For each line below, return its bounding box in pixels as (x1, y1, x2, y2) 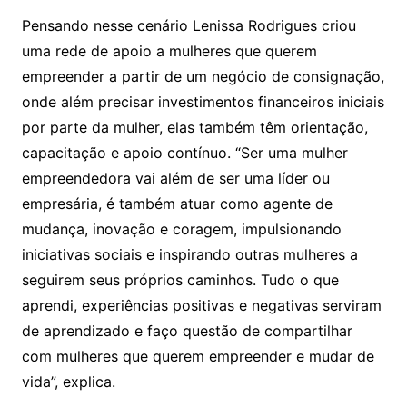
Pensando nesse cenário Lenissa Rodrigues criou (21, 15, 356, 35)
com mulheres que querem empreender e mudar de (21, 346, 374, 365)
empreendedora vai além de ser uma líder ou (21, 168, 330, 187)
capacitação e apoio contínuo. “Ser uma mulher (21, 143, 348, 162)
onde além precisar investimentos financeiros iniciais (21, 92, 384, 111)
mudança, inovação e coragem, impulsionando (21, 219, 342, 238)
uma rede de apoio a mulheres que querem (21, 41, 317, 60)
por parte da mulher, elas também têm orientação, (21, 117, 368, 136)
